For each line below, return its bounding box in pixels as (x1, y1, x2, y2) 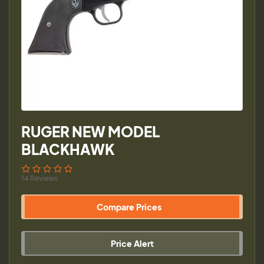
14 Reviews (21, 173, 58, 183)
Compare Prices (97, 201, 161, 212)
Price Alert (110, 237, 154, 249)
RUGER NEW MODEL (21, 123, 160, 140)
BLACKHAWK (21, 140, 114, 158)
